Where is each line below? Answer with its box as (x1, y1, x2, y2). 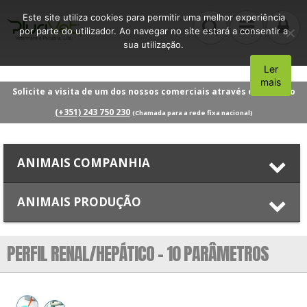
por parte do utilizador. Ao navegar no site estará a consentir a (19, 25, 288, 36)
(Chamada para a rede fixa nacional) (132, 108, 253, 117)
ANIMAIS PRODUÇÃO (17, 193, 141, 210)
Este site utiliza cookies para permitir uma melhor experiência (22, 12, 285, 23)
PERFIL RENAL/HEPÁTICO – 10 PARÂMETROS (7, 239, 269, 267)
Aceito (259, 69, 287, 82)
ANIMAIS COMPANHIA (17, 154, 150, 171)
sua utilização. (123, 39, 184, 50)
